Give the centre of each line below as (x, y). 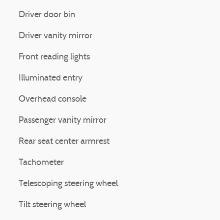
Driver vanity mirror (55, 36)
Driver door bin (47, 15)
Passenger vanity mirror (63, 121)
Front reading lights (54, 57)
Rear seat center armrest (64, 142)
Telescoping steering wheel (68, 184)
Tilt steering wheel (52, 205)
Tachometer (41, 163)
